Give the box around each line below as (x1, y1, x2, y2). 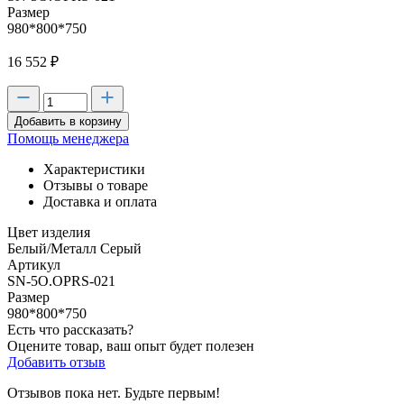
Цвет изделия (7, 225, 90, 240)
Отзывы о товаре (43, 178, 148, 193)
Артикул (7, 257, 60, 272)
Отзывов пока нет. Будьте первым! (7, 385, 220, 400)
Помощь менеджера (7, 131, 129, 146)
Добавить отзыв (7, 354, 106, 370)
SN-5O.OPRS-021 (7, 273, 115, 289)
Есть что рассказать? (7, 322, 133, 337)
